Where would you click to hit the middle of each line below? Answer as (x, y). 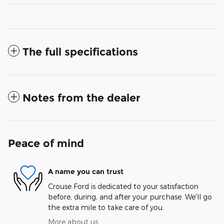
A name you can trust (86, 171)
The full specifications (80, 52)
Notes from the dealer (81, 98)
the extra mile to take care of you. (106, 207)
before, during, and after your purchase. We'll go (130, 197)
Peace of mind (46, 143)
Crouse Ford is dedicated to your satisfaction (123, 186)
